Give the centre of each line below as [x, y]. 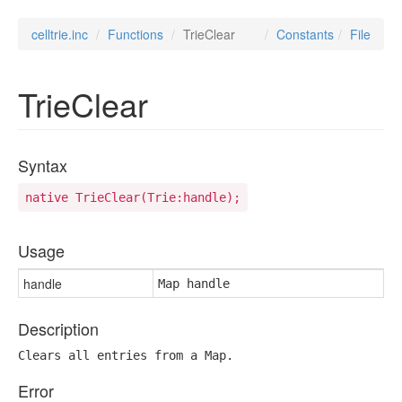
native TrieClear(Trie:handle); [133, 197]
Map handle [194, 284]
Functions [135, 34]
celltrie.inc [60, 34]
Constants [305, 34]
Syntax [43, 165]
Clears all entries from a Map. [126, 355]
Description [58, 328]
